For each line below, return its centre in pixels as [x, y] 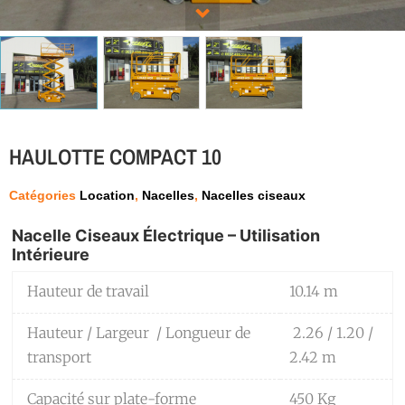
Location [107, 196]
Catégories [42, 196]
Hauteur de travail [88, 292]
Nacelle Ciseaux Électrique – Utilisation [166, 236]
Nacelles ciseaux [254, 196]
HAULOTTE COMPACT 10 [115, 157]
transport [59, 358]
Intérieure [51, 255]
